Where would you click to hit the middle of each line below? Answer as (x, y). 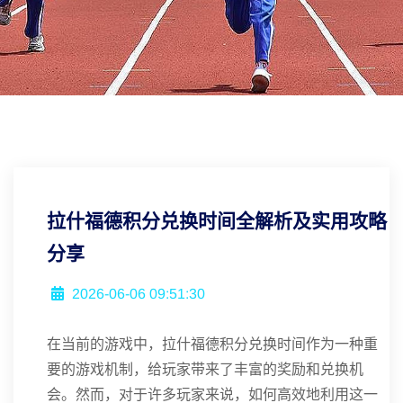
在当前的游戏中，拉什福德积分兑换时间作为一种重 (212, 344)
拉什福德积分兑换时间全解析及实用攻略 (217, 221)
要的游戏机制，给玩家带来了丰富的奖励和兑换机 (205, 369)
